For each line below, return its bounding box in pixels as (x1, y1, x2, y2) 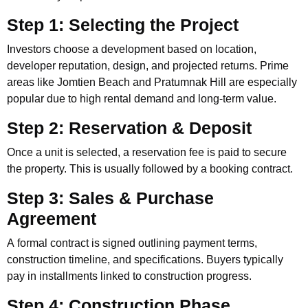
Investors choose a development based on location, (7, 41, 256, 58)
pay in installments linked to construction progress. (7, 267, 252, 285)
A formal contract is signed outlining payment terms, (7, 234, 257, 252)
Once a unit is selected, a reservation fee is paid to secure (7, 144, 287, 161)
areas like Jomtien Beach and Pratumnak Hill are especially (7, 74, 297, 91)
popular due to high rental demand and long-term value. (7, 90, 276, 107)
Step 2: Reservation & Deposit (7, 115, 252, 142)
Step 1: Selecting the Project (7, 12, 239, 38)
